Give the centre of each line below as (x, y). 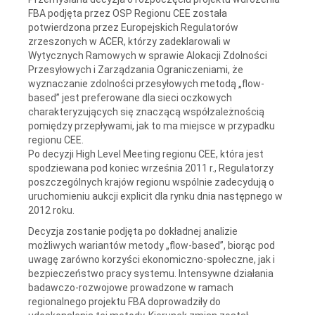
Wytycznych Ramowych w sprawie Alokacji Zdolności (148, 55)
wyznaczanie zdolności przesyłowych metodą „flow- (146, 83)
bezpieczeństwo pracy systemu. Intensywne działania (151, 273)
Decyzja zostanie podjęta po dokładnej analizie (133, 231)
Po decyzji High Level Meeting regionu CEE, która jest (146, 154)
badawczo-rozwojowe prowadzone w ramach (131, 287)
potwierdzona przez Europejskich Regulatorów (133, 27)
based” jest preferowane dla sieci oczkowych (130, 97)
